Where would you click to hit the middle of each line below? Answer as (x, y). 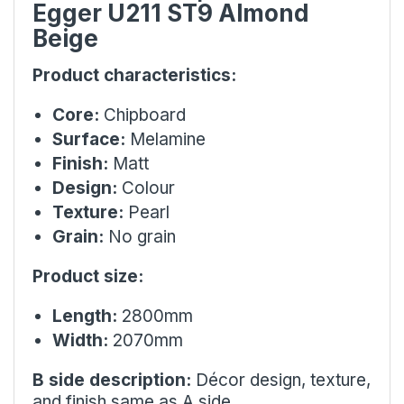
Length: (85, 316)
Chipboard (142, 115)
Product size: (88, 276)
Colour (146, 188)
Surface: (89, 139)
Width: (80, 340)
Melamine (165, 139)
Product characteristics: (134, 75)
